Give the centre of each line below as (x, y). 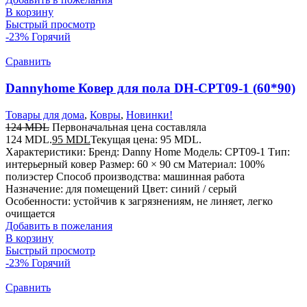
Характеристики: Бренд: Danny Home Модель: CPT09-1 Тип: (148, 151)
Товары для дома (45, 114)
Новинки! (149, 114)
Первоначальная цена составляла (129, 127)
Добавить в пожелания (59, 225)
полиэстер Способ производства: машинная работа (125, 176)
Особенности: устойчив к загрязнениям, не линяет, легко (139, 201)
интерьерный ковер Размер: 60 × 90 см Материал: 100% (135, 164)
